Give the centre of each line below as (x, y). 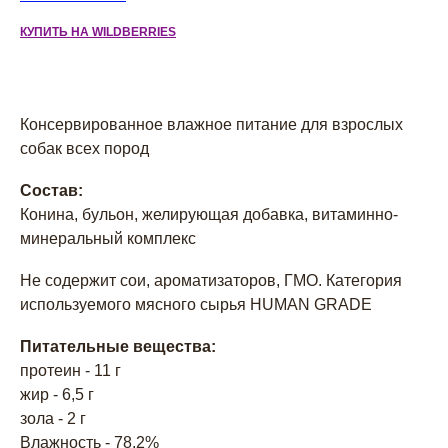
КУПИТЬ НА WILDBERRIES (98, 32)
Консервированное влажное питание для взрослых (211, 124)
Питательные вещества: (118, 346)
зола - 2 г (53, 418)
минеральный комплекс (108, 238)
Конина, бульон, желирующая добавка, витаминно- (209, 214)
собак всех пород (84, 148)
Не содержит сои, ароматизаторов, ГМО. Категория (211, 280)
